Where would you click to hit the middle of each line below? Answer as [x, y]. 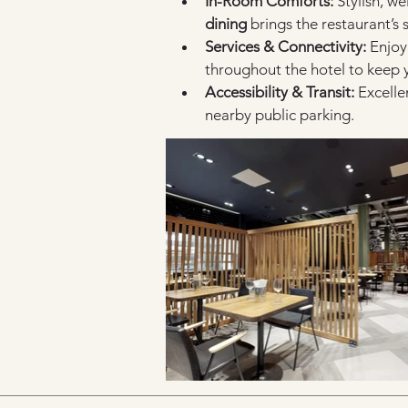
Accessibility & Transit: [280, 92]
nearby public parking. [280, 115]
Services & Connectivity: [286, 46]
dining [226, 24]
